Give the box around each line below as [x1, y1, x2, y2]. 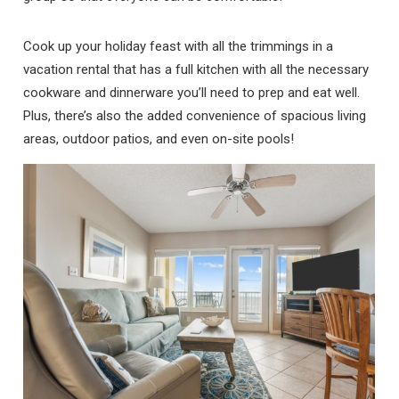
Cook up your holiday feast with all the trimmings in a [23, 37, 334, 54]
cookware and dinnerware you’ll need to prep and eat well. [23, 84, 361, 101]
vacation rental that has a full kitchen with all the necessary [23, 61, 370, 77]
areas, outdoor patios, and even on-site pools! [23, 130, 295, 147]
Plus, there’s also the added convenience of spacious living [23, 107, 367, 124]
